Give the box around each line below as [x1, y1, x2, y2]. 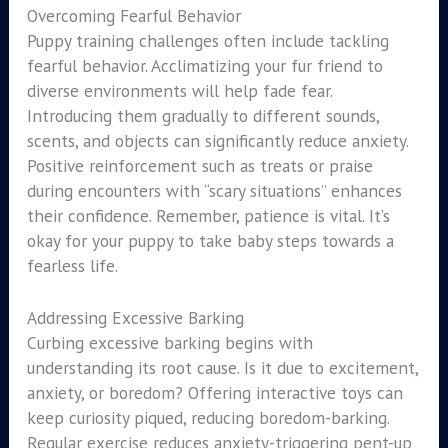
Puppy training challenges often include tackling [26, 28, 389, 52]
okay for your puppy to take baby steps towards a [26, 228, 394, 252]
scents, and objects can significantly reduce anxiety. [26, 128, 408, 152]
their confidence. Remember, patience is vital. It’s [26, 203, 390, 227]
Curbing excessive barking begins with [26, 331, 313, 355]
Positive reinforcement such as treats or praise [26, 153, 373, 177]
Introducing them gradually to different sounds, [26, 103, 379, 127]
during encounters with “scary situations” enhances [26, 178, 402, 202]
